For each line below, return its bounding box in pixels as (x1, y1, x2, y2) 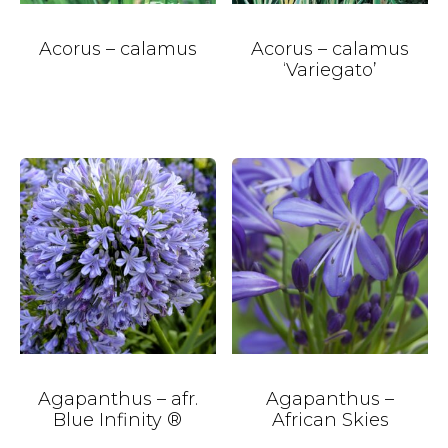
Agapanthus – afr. (37, 388, 198, 411)
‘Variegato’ (283, 58, 378, 81)
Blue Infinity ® (53, 409, 183, 432)
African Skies (271, 409, 389, 432)
